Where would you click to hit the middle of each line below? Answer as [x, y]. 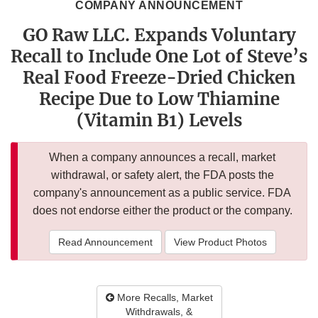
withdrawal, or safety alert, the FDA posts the [162, 175]
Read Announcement [105, 242]
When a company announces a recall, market [162, 158]
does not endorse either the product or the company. [162, 211]
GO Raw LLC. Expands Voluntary [159, 35]
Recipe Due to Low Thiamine [159, 99]
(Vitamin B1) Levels [159, 121]
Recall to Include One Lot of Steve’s [159, 57]
